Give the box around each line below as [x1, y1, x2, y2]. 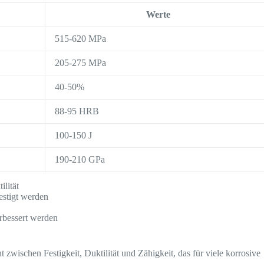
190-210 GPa [55, 154, 105, 164]
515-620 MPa [55, 33, 107, 44]
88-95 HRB [55, 105, 100, 116]
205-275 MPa [55, 57, 107, 68]
